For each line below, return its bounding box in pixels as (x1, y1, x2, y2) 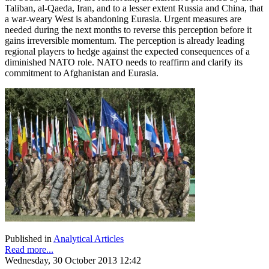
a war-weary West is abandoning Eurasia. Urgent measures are (5, 13, 241, 24)
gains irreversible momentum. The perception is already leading (5, 35, 244, 46)
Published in (5, 233, 52, 244)
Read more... (5, 244, 53, 255)
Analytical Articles (53, 233, 124, 244)
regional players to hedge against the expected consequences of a (5, 46, 250, 56)
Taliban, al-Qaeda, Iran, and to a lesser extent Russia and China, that (5, 2, 263, 13)
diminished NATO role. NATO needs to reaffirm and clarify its (5, 56, 243, 67)
